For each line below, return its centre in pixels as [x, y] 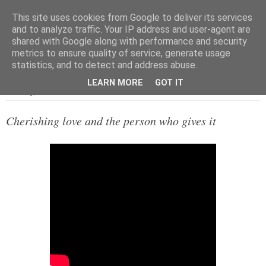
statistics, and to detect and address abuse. [104, 65]
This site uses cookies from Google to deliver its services [132, 18]
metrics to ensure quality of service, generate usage [121, 53]
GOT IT [169, 83]
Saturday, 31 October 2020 [46, 92]
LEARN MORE [115, 83]
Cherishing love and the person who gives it [111, 121]
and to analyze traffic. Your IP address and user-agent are [131, 29]
